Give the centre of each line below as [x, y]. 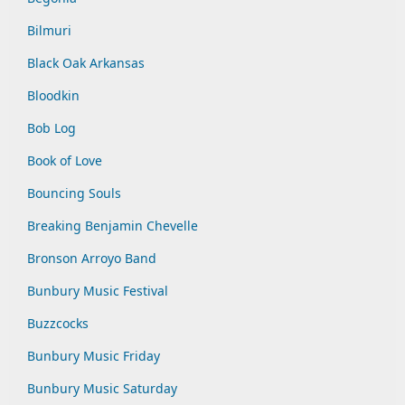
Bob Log [52, 128]
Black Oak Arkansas [86, 63]
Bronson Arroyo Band [92, 258]
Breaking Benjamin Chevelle [113, 226]
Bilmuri [49, 30]
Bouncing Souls [74, 193]
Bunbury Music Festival [98, 291]
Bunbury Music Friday [94, 356]
